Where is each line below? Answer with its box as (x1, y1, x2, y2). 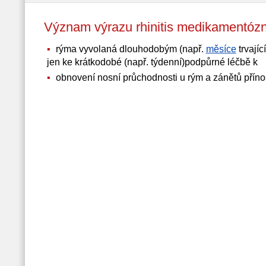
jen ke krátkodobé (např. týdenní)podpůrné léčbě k (46, 57, 258, 67)
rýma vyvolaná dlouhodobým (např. (53, 44, 206, 54)
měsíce (205, 44, 236, 54)
